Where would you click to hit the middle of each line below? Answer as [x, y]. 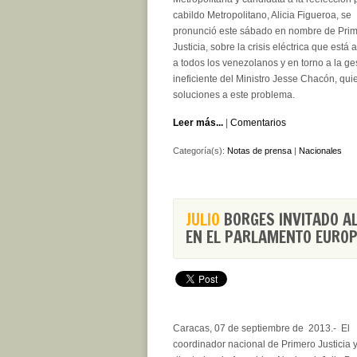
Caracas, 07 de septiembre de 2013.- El [261, 328]
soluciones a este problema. [234, 95]
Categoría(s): [200, 151]
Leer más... [198, 123]
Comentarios [258, 123]
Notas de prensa [259, 151]
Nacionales [320, 151]
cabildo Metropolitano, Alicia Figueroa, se [262, 15]
